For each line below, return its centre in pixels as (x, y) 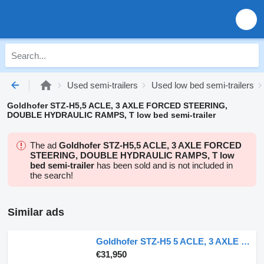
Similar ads (36, 212)
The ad (44, 145)
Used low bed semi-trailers (203, 85)
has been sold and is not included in (164, 165)
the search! (52, 175)
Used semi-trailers (103, 85)
